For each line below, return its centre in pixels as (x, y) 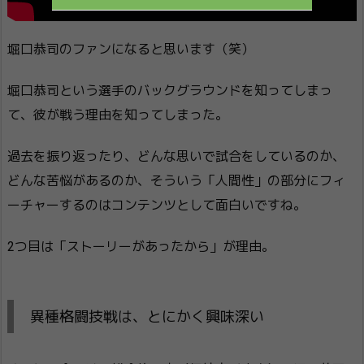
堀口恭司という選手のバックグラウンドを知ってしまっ (170, 91)
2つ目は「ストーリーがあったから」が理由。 (141, 246)
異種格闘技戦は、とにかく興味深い (147, 316)
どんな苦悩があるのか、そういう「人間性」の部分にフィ (176, 180)
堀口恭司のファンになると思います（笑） (131, 50)
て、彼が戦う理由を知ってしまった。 (118, 115)
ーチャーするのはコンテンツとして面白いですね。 (157, 205)
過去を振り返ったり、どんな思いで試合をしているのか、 (176, 156)
